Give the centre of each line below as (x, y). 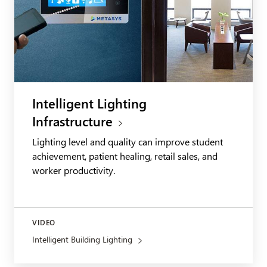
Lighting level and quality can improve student (128, 142)
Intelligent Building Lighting (82, 240)
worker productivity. (74, 170)
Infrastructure (72, 121)
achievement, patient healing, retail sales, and (125, 156)
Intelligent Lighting (89, 103)
